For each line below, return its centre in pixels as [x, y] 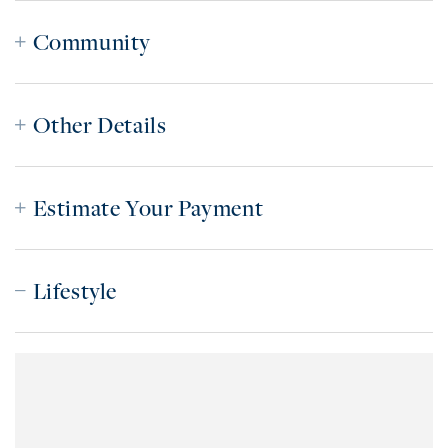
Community [92, 42]
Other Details [99, 125]
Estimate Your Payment [148, 208]
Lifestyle [75, 291]
